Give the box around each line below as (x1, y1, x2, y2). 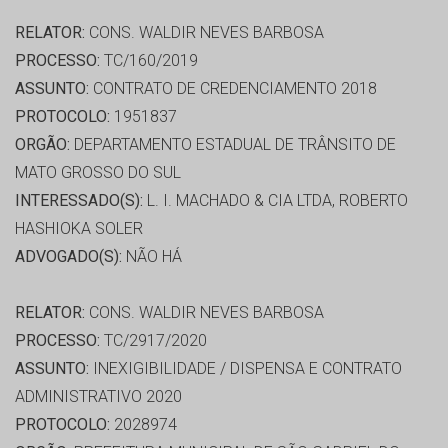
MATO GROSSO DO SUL (15, 163, 181, 183)
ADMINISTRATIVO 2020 (15, 387, 182, 407)
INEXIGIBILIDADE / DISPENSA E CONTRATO (89, 359, 402, 379)
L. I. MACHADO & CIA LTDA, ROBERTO (143, 191, 408, 211)
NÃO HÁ (122, 247, 182, 267)
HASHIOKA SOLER (15, 219, 143, 239)
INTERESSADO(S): (15, 191, 143, 211)
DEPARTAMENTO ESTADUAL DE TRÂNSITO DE (70, 135, 396, 155)
